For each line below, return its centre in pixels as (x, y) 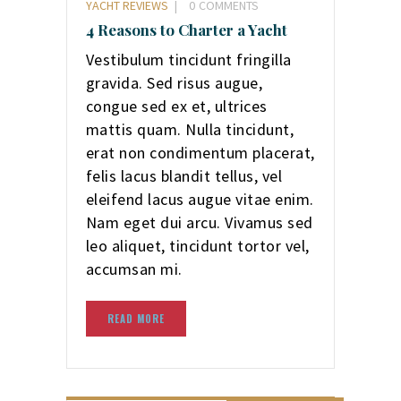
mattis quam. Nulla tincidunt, (190, 129)
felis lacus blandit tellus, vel (184, 175)
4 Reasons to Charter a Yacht (186, 29)
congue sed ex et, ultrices (176, 106)
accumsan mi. (134, 269)
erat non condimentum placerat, (200, 152)
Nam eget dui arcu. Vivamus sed (199, 222)
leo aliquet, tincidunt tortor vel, (197, 245)
